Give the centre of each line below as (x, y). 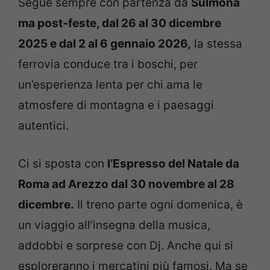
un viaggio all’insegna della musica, (114, 225)
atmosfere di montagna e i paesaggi (116, 105)
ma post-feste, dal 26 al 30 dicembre (120, 24)
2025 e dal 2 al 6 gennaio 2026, (105, 44)
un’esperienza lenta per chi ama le (110, 85)
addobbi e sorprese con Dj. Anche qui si (126, 245)
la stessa (217, 44)
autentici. (43, 126)
